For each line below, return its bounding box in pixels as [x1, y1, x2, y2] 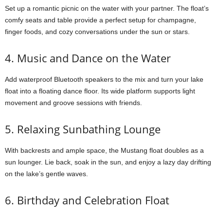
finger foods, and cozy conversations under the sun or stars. [5, 28, 190, 36]
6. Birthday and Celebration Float [5, 193, 169, 207]
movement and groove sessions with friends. [5, 99, 142, 107]
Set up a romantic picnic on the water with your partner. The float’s [5, 4, 209, 12]
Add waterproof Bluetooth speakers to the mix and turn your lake [5, 75, 203, 83]
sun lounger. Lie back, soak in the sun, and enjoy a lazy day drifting [5, 158, 211, 166]
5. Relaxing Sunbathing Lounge [5, 122, 161, 136]
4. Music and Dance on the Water [5, 51, 171, 65]
